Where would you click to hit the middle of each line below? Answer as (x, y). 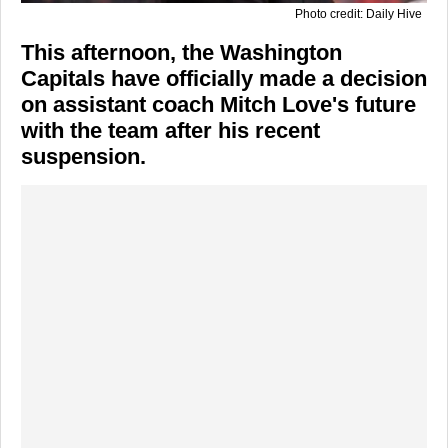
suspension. (83, 157)
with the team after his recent (170, 131)
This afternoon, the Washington (181, 53)
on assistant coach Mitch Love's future (218, 105)
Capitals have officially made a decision (224, 79)
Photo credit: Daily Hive (358, 14)
